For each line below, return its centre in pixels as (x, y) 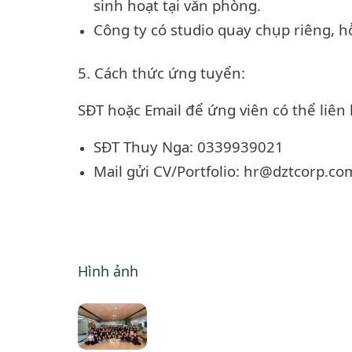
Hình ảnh (108, 271)
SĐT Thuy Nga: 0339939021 (189, 147)
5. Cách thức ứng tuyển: (163, 73)
